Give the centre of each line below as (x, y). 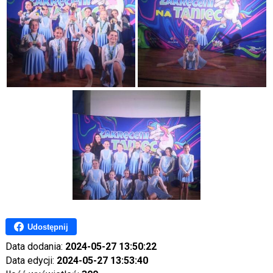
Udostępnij (48, 227)
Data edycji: (31, 261)
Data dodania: (35, 247)
